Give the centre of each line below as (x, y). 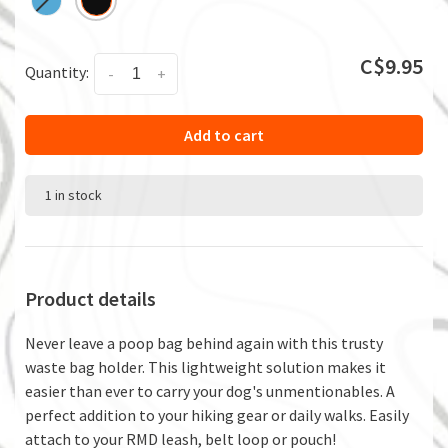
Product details (90, 298)
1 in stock (73, 194)
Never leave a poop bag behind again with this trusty (204, 342)
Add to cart (224, 134)
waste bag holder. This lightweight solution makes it (205, 366)
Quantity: (57, 71)
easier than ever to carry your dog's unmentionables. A (210, 390)
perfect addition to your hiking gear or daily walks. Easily (217, 414)
